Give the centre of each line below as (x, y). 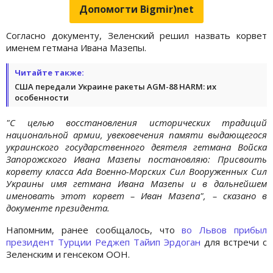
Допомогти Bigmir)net (136, 9)
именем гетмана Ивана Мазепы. (76, 47)
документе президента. (58, 207)
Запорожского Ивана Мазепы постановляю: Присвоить (136, 159)
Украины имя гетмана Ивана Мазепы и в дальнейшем (136, 183)
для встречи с (234, 242)
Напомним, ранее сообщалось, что (94, 229)
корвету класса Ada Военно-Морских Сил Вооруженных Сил (136, 171)
